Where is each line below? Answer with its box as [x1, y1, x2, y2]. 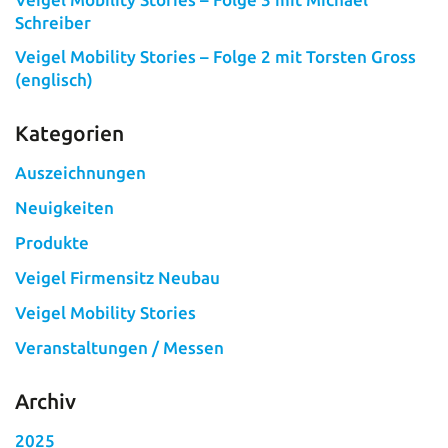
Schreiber [15, 12, 92, 32]
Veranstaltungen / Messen [15, 337, 225, 357]
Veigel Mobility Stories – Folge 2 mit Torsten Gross [15, 47, 417, 67]
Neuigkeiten [15, 198, 115, 218]
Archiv [15, 388, 77, 413]
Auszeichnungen [15, 163, 147, 183]
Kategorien [15, 121, 125, 146]
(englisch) [15, 70, 94, 90]
